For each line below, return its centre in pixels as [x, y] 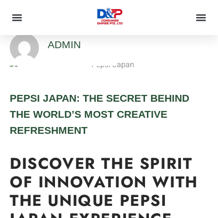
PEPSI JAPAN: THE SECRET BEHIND [100, 98]
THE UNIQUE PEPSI [88, 200]
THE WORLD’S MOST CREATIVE [89, 114]
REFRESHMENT [49, 130]
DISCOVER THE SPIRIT [101, 163]
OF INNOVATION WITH [104, 182]
